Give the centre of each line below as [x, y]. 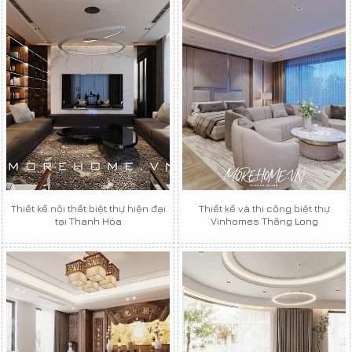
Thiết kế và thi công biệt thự [264, 209]
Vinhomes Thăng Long [264, 221]
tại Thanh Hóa [88, 221]
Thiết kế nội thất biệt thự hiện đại [88, 209]
